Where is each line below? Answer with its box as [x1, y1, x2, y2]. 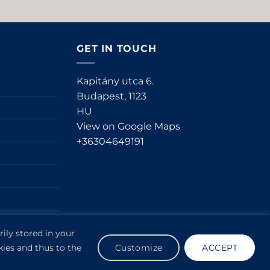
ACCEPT [202, 242, 237, 253]
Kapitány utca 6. [77, 75, 154, 87]
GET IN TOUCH [77, 42, 157, 54]
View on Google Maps [77, 121, 180, 133]
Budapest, [77, 90, 128, 102]
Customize [115, 242, 163, 253]
